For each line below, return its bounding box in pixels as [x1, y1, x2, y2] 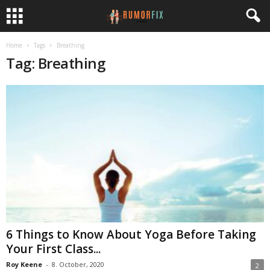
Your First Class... [6, 241, 101, 257]
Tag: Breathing [6, 53, 105, 73]
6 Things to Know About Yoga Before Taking [6, 227, 256, 243]
